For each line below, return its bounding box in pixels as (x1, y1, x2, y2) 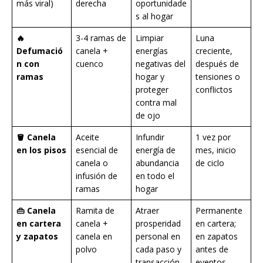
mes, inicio (195, 144, 236, 156)
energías (136, 45, 168, 57)
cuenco (76, 58, 103, 70)
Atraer (136, 205, 159, 217)
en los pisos (16, 144, 66, 156)
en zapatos (195, 231, 238, 242)
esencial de (76, 144, 118, 156)
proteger (136, 84, 168, 96)
